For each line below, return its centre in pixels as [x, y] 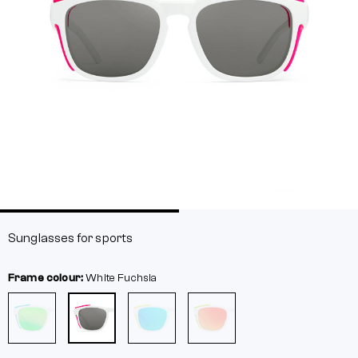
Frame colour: [47, 278]
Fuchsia [137, 278]
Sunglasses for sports [71, 238]
